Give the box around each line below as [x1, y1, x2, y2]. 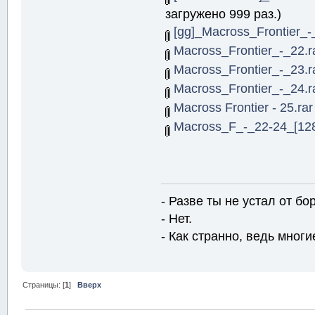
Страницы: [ [22, 281, 65, 289]
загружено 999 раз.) [165, 6, 281, 21]
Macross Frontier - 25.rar [169, 99, 313, 115]
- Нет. [161, 211, 193, 226]
